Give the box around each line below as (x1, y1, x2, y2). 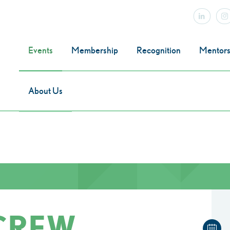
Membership (71, 45, 118, 55)
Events (28, 45, 53, 55)
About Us (28, 85, 63, 96)
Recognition (136, 45, 181, 55)
